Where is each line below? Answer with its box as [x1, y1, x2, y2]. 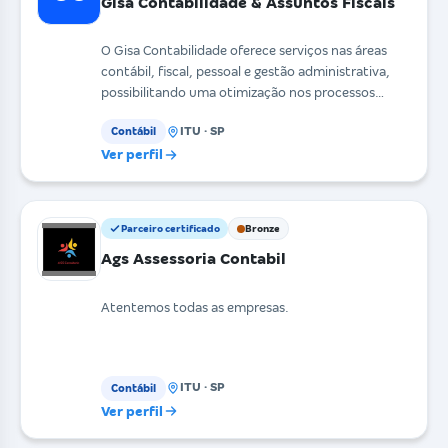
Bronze [245, 223, 280, 235]
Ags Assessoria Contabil [101, 250, 286, 268]
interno [101, 106, 146, 122]
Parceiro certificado [121, 223, 220, 235]
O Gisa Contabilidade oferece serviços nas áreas [101, 43, 387, 59]
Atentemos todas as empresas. [101, 299, 289, 315]
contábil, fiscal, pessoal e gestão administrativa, [101, 64, 390, 80]
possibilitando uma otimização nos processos [101, 85, 375, 101]
